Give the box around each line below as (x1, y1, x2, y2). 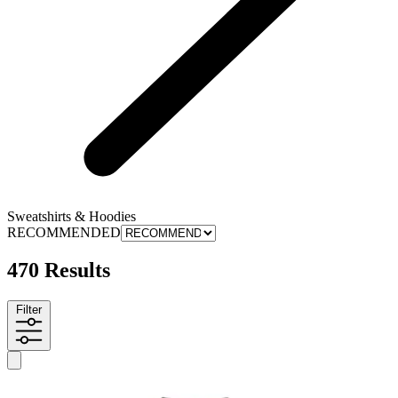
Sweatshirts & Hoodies (7, 208, 136, 224)
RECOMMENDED (7, 224, 121, 240)
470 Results (7, 259, 110, 283)
